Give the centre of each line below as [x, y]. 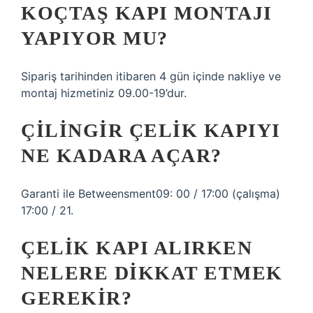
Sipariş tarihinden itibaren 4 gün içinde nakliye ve [151, 76]
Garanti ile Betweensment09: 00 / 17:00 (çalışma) [151, 194]
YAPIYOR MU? [95, 38]
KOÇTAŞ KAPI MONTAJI [147, 13]
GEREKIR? [77, 298]
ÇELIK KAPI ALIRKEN [137, 248]
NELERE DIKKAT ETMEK [152, 273]
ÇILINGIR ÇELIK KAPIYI [151, 130]
